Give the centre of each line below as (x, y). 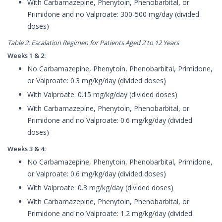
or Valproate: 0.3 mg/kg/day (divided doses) (97, 81)
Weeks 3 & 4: (27, 149)
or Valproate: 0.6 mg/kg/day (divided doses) (97, 174)
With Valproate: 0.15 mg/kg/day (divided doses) (102, 95)
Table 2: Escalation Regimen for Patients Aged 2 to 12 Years (93, 43)
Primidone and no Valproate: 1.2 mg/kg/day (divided (110, 214)
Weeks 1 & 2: (27, 56)
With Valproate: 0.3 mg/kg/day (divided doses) (100, 188)
